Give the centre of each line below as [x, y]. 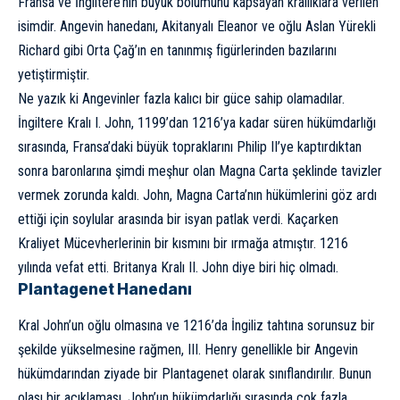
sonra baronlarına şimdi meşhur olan [118, 171]
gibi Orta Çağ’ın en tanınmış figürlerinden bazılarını [198, 51]
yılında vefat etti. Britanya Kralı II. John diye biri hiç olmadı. [178, 268]
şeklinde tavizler [335, 171]
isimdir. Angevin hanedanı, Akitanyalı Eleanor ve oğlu [162, 27]
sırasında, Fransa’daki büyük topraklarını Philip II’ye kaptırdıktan [190, 147]
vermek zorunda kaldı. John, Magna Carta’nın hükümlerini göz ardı [197, 196]
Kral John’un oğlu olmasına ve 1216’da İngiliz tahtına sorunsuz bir [196, 326]
